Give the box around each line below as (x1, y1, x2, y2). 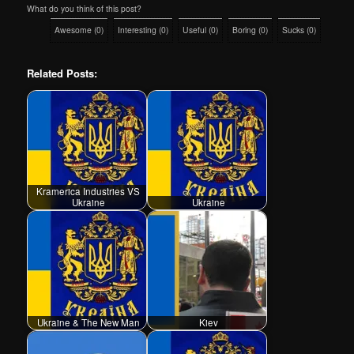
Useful (183, 24, 207, 36)
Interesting (118, 24, 157, 36)
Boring (232, 24, 257, 36)
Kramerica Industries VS (36, 185, 141, 198)
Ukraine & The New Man (36, 316, 140, 330)
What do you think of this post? (27, 2, 142, 15)
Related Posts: (27, 66, 98, 81)
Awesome (55, 24, 92, 36)
